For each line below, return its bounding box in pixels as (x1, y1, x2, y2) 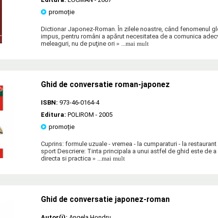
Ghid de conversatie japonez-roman (41, 195, 170, 204)
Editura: (41, 110, 68, 118)
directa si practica (41, 154, 91, 162)
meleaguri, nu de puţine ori (41, 39, 115, 47)
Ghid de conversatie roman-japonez (41, 80, 170, 89)
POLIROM (68, 110, 94, 118)
